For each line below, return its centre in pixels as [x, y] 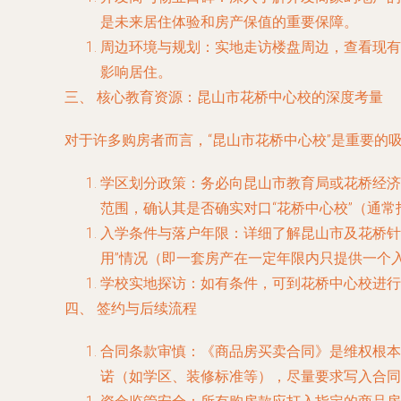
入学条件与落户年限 [165, 233]
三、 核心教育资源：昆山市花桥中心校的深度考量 [224, 97]
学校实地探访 [143, 283]
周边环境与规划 [150, 47]
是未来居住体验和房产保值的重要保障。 [229, 22]
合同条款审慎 [143, 351]
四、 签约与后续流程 [131, 308]
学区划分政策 [143, 183]
